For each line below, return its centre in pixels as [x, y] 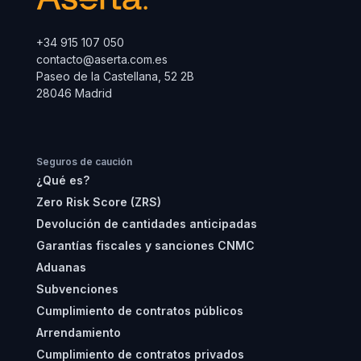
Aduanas [61, 268]
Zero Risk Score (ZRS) [98, 202]
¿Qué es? [62, 180]
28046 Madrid [74, 93]
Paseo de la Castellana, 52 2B [115, 77]
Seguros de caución [84, 162]
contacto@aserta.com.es [105, 60]
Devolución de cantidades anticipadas [146, 224]
